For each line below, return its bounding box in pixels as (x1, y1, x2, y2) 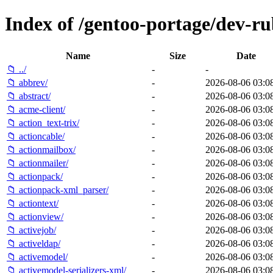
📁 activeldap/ (7, 238, 60, 249)
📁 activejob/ (7, 224, 56, 235)
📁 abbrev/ (7, 77, 48, 88)
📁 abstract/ (7, 90, 51, 101)
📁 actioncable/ (7, 130, 65, 141)
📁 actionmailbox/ (7, 144, 76, 155)
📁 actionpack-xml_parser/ (7, 184, 108, 195)
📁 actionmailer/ (7, 157, 68, 168)
